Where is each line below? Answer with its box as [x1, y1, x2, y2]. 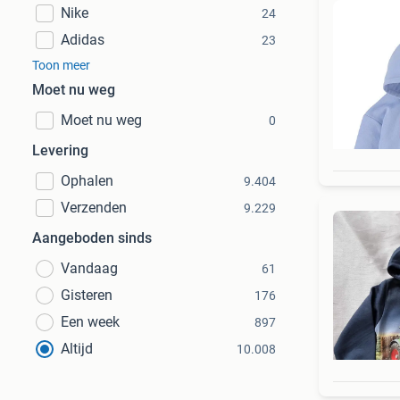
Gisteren [61, 287, 112, 304]
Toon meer [32, 58, 90, 72]
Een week [61, 313, 120, 330]
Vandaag [61, 260, 118, 277]
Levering [32, 142, 88, 159]
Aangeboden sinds [32, 229, 152, 246]
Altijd [61, 340, 93, 357]
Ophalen [61, 172, 113, 189]
